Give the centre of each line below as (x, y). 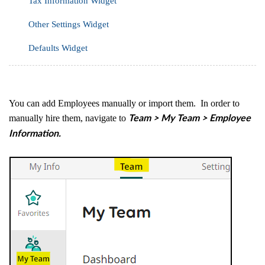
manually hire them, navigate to (69, 118)
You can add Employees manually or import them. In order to (124, 103)
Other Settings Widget (69, 24)
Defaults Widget (58, 48)
